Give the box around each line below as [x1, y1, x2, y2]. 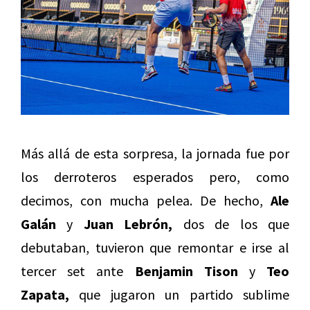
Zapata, [21, 286, 69, 304]
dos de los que [172, 215, 290, 233]
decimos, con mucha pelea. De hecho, [21, 192, 271, 210]
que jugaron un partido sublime [69, 286, 289, 304]
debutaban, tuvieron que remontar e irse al [21, 239, 289, 257]
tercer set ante [21, 262, 135, 280]
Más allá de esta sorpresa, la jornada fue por [21, 145, 289, 163]
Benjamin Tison [134, 262, 238, 280]
